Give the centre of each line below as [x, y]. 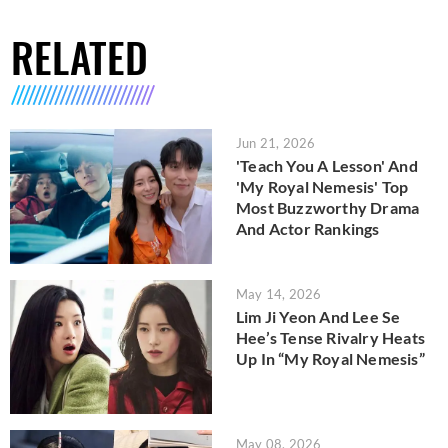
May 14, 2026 [279, 293]
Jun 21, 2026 [276, 143]
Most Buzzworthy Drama [328, 208]
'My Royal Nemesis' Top [322, 187]
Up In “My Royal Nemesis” [330, 358]
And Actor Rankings [308, 229]
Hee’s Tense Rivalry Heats [330, 337]
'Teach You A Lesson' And [327, 166]
